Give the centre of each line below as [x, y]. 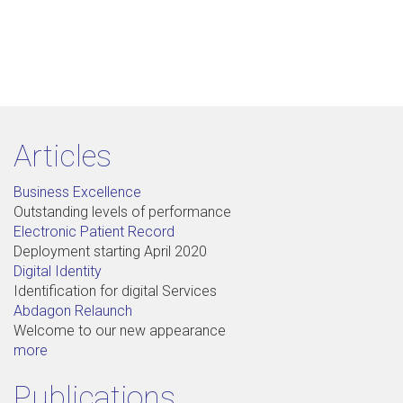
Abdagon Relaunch [73, 311]
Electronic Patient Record [94, 232]
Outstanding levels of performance [122, 212]
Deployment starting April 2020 [110, 252]
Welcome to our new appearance [120, 331]
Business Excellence [77, 193]
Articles [63, 156]
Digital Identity [58, 272]
